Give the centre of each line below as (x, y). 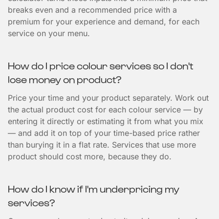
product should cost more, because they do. (90, 156)
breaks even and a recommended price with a (92, 10)
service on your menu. (49, 33)
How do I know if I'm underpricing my (94, 189)
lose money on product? (65, 79)
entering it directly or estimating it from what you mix (106, 121)
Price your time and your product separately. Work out (108, 98)
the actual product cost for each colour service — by (105, 109)
